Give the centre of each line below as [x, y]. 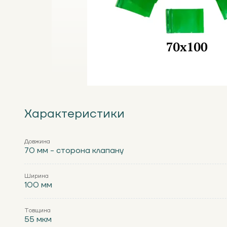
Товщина [37, 211]
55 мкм [38, 219]
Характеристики [74, 114]
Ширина [36, 176]
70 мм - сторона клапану [74, 150]
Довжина [37, 142]
